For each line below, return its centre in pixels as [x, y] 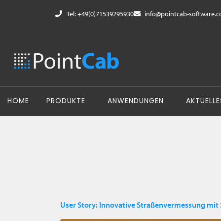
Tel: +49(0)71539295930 [100, 14]
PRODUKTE [66, 101]
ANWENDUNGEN [136, 101]
